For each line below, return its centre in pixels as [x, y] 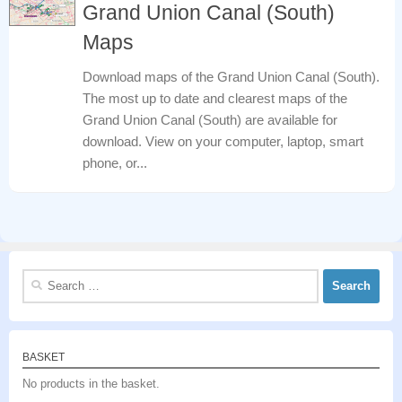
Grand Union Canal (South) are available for [210, 119]
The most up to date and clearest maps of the [215, 98]
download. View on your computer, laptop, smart [223, 141]
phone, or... [115, 162]
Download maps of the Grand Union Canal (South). [231, 76]
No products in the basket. [91, 383]
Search [40, 277]
